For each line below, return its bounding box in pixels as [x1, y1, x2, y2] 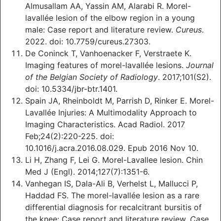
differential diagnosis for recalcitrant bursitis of [25, 202, 202, 213]
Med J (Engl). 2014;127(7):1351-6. [25, 167, 149, 177]
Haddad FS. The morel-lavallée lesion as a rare [25, 190, 199, 201]
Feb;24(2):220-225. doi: [25, 131, 114, 142]
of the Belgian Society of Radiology [25, 72, 158, 82]
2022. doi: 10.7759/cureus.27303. [25, 37, 150, 47]
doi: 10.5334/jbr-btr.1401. [25, 84, 117, 94]
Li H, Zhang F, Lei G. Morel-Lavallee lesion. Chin [25, 155, 203, 165]
